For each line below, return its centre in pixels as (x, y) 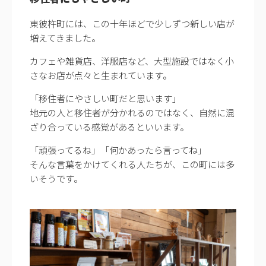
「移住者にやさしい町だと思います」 (105, 98)
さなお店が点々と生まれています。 (101, 75)
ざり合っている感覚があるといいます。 (109, 126)
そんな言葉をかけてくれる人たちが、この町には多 (132, 164)
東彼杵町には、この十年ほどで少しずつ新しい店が (132, 23)
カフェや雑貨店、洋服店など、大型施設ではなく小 (132, 61)
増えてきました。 (65, 37)
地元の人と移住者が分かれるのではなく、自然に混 (132, 112)
